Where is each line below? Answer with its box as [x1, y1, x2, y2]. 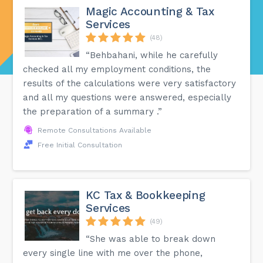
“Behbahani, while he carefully [86, 49, 218, 60]
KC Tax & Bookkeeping [86, 188, 205, 202]
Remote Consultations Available [38, 126, 152, 134]
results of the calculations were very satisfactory [23, 77, 237, 89]
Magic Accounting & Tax [86, 4, 214, 18]
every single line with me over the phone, [23, 247, 203, 258]
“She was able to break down [86, 233, 216, 244]
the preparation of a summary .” [23, 106, 163, 117]
